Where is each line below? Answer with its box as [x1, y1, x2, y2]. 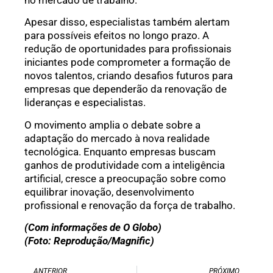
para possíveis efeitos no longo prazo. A [24, 29, 209, 42]
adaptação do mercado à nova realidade [24, 132, 210, 144]
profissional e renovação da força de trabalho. [24, 199, 235, 211]
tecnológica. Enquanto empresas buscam [24, 145, 216, 158]
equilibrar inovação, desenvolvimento [24, 185, 194, 198]
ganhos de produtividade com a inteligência [24, 158, 225, 171]
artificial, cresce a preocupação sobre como [24, 172, 226, 185]
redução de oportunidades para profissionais [24, 43, 232, 55]
